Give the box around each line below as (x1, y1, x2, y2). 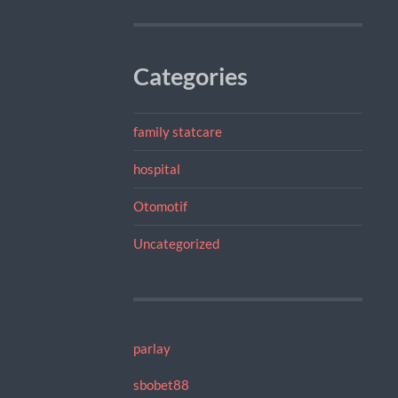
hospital (132, 160, 180, 177)
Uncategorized (132, 235, 219, 251)
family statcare (132, 123, 222, 139)
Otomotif (132, 197, 187, 214)
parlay (132, 339, 171, 356)
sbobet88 (132, 376, 189, 393)
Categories (132, 61, 248, 91)
